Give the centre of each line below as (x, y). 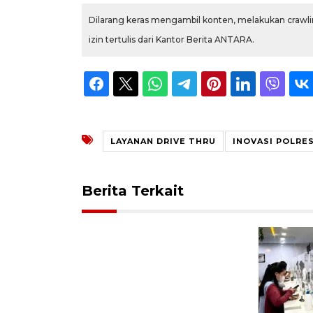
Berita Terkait (133, 190)
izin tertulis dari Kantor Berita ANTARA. (172, 39)
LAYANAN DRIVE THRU (163, 141)
